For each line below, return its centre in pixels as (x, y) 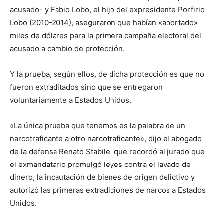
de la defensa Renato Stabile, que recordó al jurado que (107, 151)
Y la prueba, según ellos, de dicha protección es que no (107, 74)
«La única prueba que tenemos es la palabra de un (98, 125)
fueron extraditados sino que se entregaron (86, 87)
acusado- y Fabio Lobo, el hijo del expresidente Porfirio (107, 9)
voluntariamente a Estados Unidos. (71, 100)
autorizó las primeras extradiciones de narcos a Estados (108, 190)
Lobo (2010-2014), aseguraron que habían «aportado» (104, 22)
